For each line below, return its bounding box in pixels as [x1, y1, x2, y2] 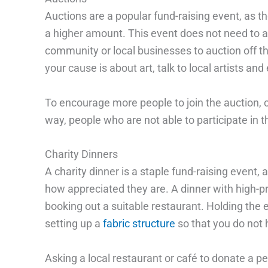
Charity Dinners [44, 148, 118, 161]
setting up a [44, 217, 103, 230]
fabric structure [102, 217, 175, 230]
